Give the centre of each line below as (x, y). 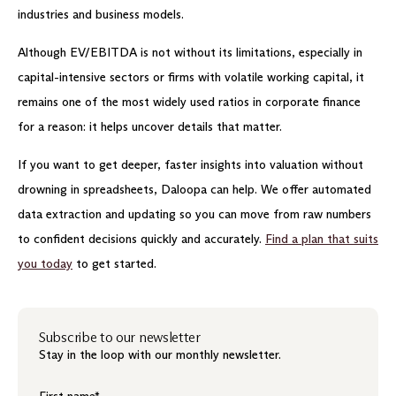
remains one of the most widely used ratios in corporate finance (189, 102)
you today (45, 263)
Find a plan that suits (322, 239)
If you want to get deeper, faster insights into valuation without (190, 164)
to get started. (114, 263)
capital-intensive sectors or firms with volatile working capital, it (191, 77)
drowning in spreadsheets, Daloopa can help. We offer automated (194, 189)
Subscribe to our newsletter (120, 337)
